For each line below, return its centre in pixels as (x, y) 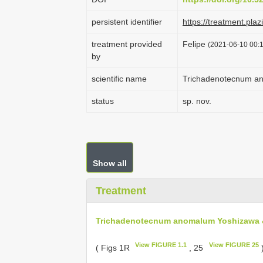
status (103, 101)
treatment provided (127, 44)
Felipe (195, 44)
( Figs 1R (114, 247)
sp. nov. (197, 101)
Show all (110, 163)
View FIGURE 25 (234, 245)
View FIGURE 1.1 (161, 245)
